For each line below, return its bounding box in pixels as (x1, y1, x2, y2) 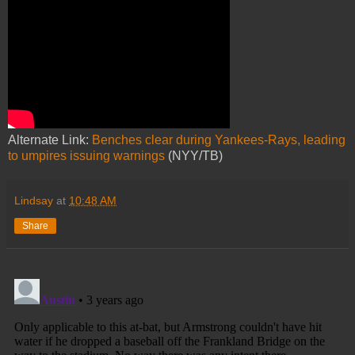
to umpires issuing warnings (8, 148, 165, 162)
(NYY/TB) (165, 148, 223, 162)
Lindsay (14, 193, 53, 207)
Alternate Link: (8, 132, 92, 147)
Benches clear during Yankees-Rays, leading (92, 132, 345, 147)
